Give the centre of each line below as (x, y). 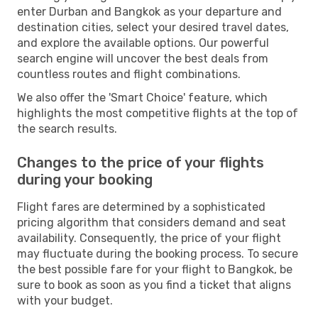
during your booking (85, 179)
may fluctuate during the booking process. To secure (158, 253)
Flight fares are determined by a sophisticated (141, 207)
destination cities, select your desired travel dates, (153, 27)
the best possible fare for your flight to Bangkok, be (155, 269)
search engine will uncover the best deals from (143, 58)
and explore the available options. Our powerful (143, 43)
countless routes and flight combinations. (129, 74)
